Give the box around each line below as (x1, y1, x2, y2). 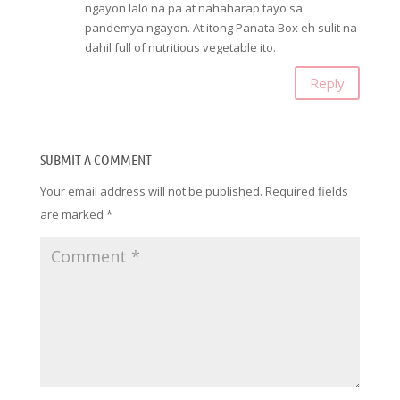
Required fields (264, 183, 348, 200)
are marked (39, 206, 106, 223)
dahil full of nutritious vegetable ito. (84, 39, 276, 56)
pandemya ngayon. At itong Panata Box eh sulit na (84, 20, 357, 37)
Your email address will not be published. (39, 183, 262, 200)
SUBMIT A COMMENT (39, 151, 152, 169)
